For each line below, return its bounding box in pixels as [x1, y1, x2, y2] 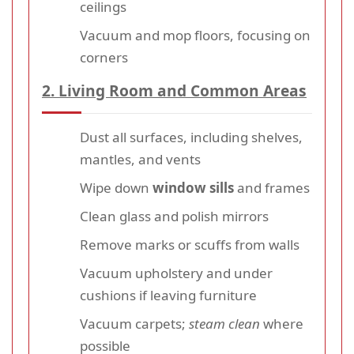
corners [80, 48, 128, 67]
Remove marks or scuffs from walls [80, 235, 299, 254]
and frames [234, 179, 310, 198]
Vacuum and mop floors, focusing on [80, 26, 311, 45]
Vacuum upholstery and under [80, 264, 273, 283]
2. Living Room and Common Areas [42, 80, 307, 102]
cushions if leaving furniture [80, 286, 257, 305]
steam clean [189, 314, 260, 333]
